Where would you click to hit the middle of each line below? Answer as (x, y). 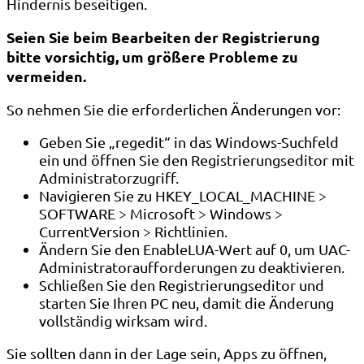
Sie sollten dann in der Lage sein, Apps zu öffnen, (167, 353)
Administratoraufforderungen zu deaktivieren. (192, 266)
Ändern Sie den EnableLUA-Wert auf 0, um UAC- (195, 249)
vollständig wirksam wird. (123, 320)
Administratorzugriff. (109, 177)
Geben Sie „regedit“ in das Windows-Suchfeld (189, 141)
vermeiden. (46, 76)
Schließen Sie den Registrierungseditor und (182, 284)
